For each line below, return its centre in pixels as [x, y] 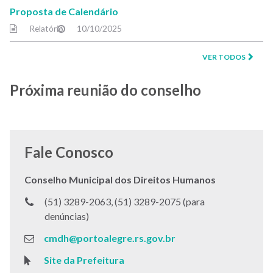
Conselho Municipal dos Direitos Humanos [120, 179]
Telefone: [43, 201]
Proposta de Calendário [64, 11]
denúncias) [67, 216]
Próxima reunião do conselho [105, 90]
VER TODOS [224, 57]
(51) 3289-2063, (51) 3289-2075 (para [125, 201]
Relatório [46, 28]
